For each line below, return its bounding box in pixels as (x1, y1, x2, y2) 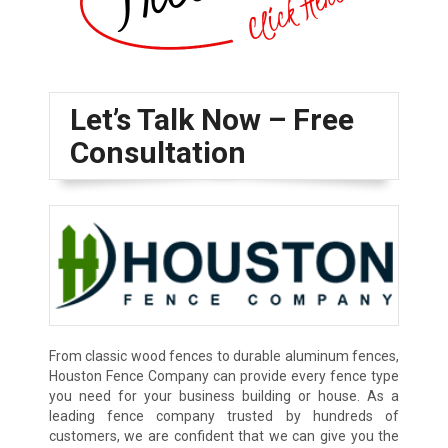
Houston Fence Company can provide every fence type (48, 367, 400, 384)
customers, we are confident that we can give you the (48, 427, 400, 444)
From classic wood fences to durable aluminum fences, (48, 347, 400, 364)
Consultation (69, 135, 246, 171)
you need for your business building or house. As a (48, 387, 400, 404)
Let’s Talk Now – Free (69, 102, 354, 138)
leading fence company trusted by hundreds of (48, 407, 400, 424)
